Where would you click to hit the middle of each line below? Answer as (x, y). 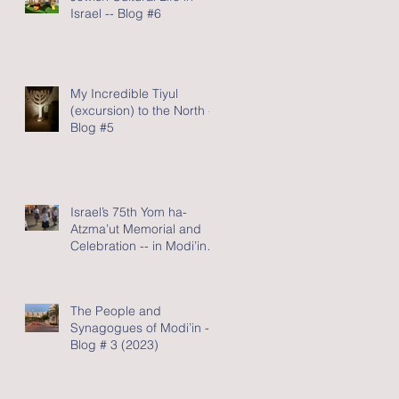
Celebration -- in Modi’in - (142, 245)
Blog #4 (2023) (113, 262)
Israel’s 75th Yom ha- (129, 212)
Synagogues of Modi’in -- (142, 327)
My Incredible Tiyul (124, 93)
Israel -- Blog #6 (116, 13)
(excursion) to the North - (142, 110)
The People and (116, 310)
